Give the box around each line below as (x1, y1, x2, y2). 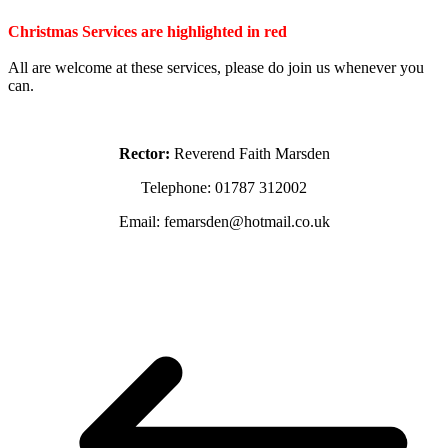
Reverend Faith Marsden (169, 145, 330, 163)
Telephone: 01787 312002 (141, 179, 307, 197)
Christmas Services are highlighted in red (8, 23, 287, 41)
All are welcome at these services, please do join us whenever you (8, 59, 424, 77)
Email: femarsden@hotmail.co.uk (118, 213, 330, 231)
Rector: (118, 145, 170, 163)
